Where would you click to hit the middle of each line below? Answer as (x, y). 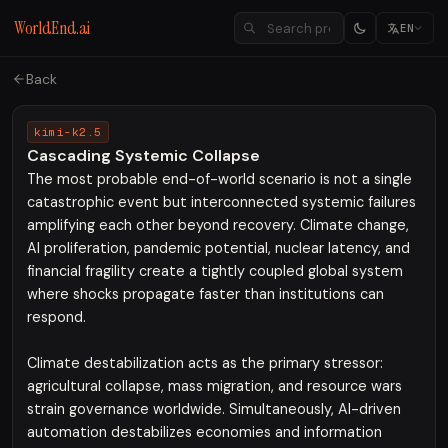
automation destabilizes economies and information (204, 432)
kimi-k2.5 (68, 132)
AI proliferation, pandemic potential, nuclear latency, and (218, 248)
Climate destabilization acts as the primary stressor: (205, 363)
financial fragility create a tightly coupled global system (215, 271)
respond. (56, 317)
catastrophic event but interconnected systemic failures (221, 202)
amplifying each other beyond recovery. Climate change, (218, 225)
